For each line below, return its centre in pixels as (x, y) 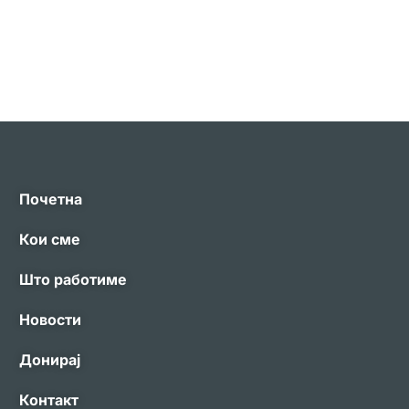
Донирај (49, 360)
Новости (50, 320)
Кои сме (49, 240)
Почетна (50, 199)
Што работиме (73, 280)
